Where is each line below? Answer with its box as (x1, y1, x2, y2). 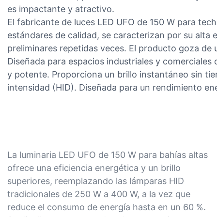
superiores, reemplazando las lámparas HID (7, 176, 184, 186)
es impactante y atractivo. (7, 4, 114, 15)
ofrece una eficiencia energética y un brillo (7, 163, 181, 173)
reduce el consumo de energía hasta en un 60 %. (7, 202, 206, 213)
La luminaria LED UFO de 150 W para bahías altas (7, 150, 208, 160)
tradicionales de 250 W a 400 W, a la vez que (7, 189, 190, 200)
